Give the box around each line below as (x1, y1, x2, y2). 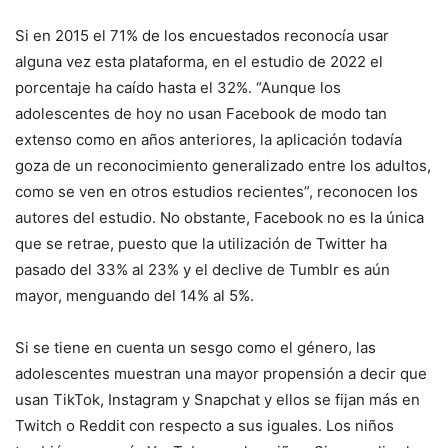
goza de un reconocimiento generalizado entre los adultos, (15, 156, 431, 176)
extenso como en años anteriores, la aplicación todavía (15, 130, 402, 150)
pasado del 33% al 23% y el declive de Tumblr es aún (15, 260, 390, 280)
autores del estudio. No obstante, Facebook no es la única (15, 208, 424, 228)
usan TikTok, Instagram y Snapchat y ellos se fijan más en (15, 390, 420, 410)
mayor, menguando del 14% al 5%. (15, 286, 254, 306)
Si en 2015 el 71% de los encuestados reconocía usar (15, 26, 389, 46)
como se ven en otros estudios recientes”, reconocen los (15, 182, 418, 202)
